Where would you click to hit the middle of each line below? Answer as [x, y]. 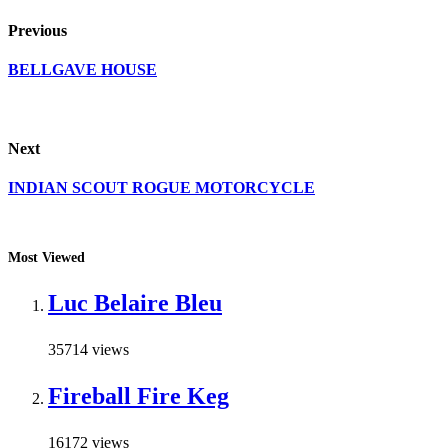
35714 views [88, 350]
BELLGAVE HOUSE [82, 69]
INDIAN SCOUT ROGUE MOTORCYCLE [161, 187]
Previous [37, 30]
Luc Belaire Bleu [135, 303]
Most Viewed [46, 258]
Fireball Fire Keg [138, 396]
